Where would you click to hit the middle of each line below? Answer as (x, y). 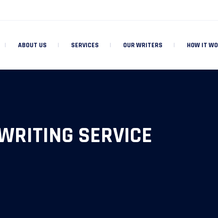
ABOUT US (32, 45)
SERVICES (85, 45)
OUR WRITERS (143, 45)
